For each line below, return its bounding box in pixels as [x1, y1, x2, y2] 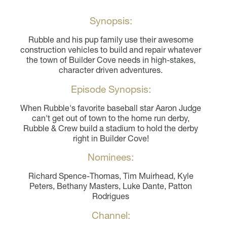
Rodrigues [92, 191, 130, 202]
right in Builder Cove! [72, 133, 149, 144]
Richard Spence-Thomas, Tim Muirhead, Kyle [28, 171, 194, 181]
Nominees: [88, 151, 134, 164]
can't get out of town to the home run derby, [32, 113, 190, 124]
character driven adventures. [59, 65, 163, 75]
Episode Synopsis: [70, 83, 151, 96]
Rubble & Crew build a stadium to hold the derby [23, 123, 199, 134]
